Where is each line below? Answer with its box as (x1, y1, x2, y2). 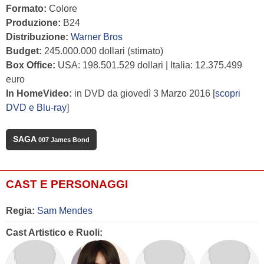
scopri (215, 88, 240, 99)
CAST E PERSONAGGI (6, 178, 128, 191)
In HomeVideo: (6, 88, 72, 99)
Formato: (6, 4, 47, 14)
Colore (47, 4, 77, 14)
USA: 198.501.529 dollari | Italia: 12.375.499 (55, 60, 242, 71)
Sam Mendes (37, 206, 93, 216)
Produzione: (6, 18, 61, 28)
